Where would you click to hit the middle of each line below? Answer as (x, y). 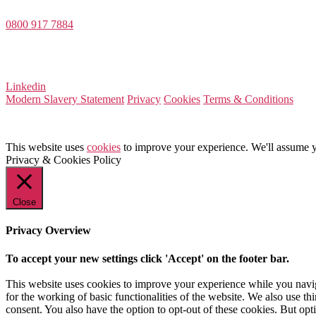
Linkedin (26, 87)
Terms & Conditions (248, 99)
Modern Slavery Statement (65, 99)
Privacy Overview (48, 231)
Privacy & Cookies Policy (63, 160)
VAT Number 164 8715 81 (66, 63)
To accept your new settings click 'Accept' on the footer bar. (147, 258)
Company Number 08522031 (71, 50)
